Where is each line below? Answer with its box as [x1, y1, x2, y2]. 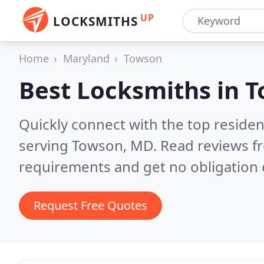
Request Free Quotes [34, 197, 147, 213]
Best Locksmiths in [19, 74, 245, 106]
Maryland [63, 51, 110, 65]
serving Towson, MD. [19, 136, 160, 155]
